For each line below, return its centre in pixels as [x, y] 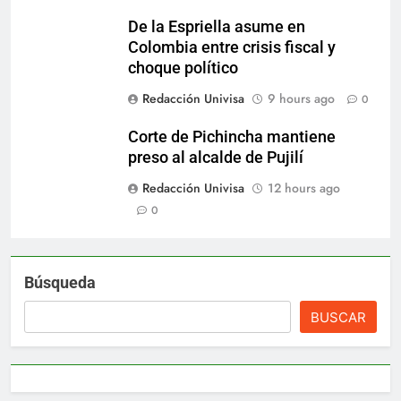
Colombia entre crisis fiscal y [232, 47]
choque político [183, 68]
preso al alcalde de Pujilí [216, 157]
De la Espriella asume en [217, 26]
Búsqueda [60, 282]
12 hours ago [304, 188]
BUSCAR [338, 317]
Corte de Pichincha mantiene [232, 137]
